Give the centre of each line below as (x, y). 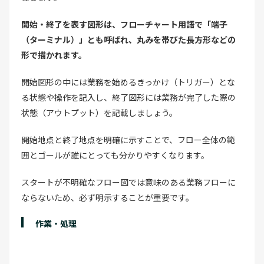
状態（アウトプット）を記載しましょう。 (99, 112)
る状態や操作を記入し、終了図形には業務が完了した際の (128, 97)
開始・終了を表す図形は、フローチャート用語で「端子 (124, 24)
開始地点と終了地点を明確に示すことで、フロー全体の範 (128, 139)
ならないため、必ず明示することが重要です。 (108, 197)
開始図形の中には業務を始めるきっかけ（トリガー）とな (128, 82)
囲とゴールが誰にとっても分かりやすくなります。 (115, 155)
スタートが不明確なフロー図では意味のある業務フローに (128, 182)
